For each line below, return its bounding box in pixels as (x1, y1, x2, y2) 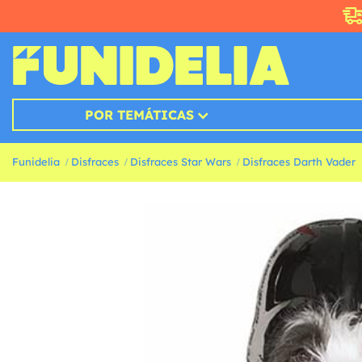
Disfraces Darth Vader (242, 155, 356, 169)
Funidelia (12, 155, 60, 169)
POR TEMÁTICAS (84, 107, 194, 124)
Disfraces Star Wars (130, 155, 231, 169)
